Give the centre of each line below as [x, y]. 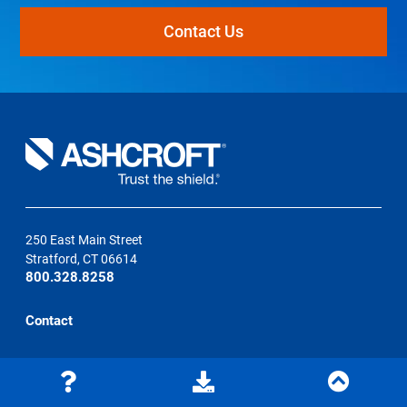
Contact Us [203, 32]
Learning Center [74, 392]
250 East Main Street [84, 240]
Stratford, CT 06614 [82, 259]
